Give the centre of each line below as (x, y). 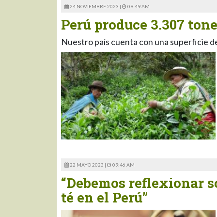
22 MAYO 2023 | (88, 165)
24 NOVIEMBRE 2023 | (95, 6)
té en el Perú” (104, 198)
